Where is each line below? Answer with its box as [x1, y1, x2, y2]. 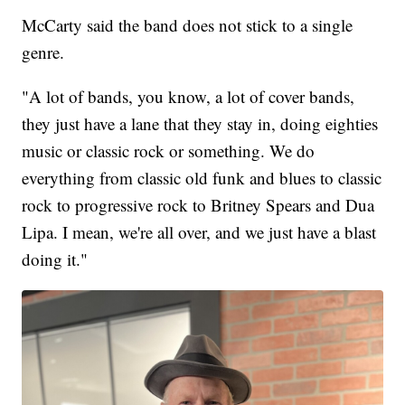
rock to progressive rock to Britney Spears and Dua [22, 193, 375, 217]
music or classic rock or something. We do [22, 139, 316, 163]
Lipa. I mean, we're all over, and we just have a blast [22, 221, 377, 244]
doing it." [22, 248, 89, 271]
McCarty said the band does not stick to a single [22, 14, 353, 37]
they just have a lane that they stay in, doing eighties [22, 112, 379, 136]
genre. [22, 41, 65, 64]
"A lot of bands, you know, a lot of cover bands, [22, 85, 355, 108]
